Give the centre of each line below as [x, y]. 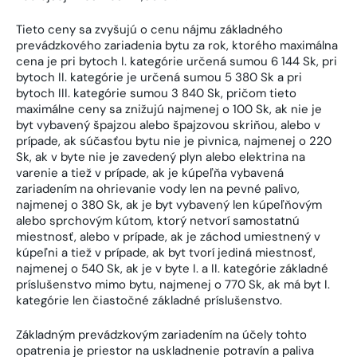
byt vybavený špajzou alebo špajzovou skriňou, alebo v [168, 126]
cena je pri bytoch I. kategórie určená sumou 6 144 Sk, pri [177, 62]
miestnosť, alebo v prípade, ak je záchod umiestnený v [168, 237]
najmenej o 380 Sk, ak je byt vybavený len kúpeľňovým [169, 205]
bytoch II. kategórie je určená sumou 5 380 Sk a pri [159, 78]
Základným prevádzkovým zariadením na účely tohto [161, 334]
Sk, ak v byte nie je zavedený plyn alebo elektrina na [161, 157]
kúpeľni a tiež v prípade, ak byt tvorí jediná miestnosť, [166, 253]
